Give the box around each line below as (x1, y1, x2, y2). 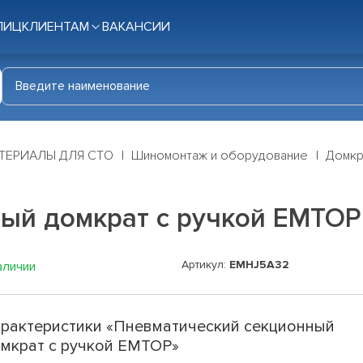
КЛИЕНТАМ (22, 19, 89, 35)
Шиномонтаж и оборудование (131, 147, 308, 164)
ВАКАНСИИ (102, 19, 170, 35)
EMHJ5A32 (229, 258, 289, 272)
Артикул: (181, 258, 229, 272)
